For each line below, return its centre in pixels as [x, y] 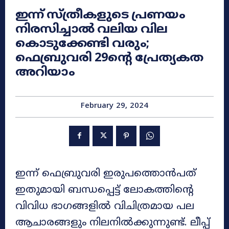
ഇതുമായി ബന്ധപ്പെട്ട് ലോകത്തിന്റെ [105, 190]
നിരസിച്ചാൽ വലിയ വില [91, 30]
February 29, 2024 [114, 106]
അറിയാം [45, 73]
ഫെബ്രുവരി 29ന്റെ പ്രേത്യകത [109, 59]
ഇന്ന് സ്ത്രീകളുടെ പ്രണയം [100, 16]
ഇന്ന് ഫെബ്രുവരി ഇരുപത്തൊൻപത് [106, 174]
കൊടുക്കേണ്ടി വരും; [82, 44]
